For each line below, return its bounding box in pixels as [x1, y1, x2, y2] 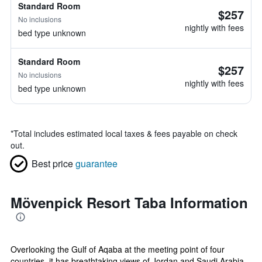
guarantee [75, 157, 118, 170]
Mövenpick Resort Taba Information [11, 192, 248, 212]
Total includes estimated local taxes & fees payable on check [13, 127, 237, 139]
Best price [32, 157, 73, 170]
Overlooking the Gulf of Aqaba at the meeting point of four [11, 243, 225, 255]
